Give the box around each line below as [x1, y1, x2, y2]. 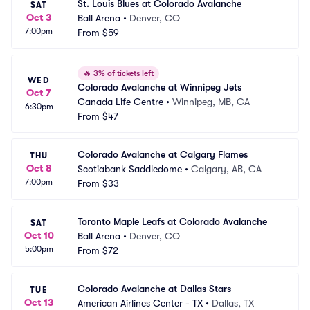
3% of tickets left [91, 69, 154, 78]
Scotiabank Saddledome [77, 163, 182, 174]
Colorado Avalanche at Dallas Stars [77, 283, 231, 294]
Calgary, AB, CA [191, 163, 262, 174]
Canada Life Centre [77, 96, 163, 107]
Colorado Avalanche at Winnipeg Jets [77, 82, 241, 93]
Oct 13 [24, 297, 53, 308]
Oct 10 [24, 230, 54, 241]
